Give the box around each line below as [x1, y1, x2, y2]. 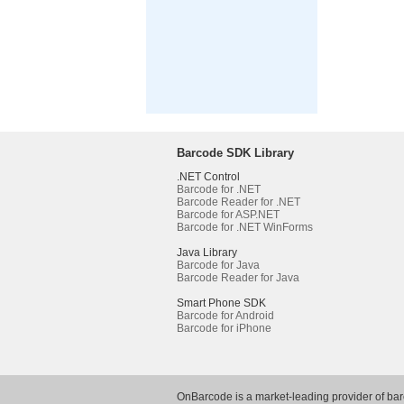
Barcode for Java [177, 259, 260, 271]
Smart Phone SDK [177, 297, 266, 309]
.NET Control [177, 170, 240, 183]
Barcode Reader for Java [177, 271, 299, 284]
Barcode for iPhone [177, 322, 271, 335]
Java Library [177, 246, 237, 259]
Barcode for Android [177, 309, 274, 322]
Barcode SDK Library [177, 146, 294, 160]
